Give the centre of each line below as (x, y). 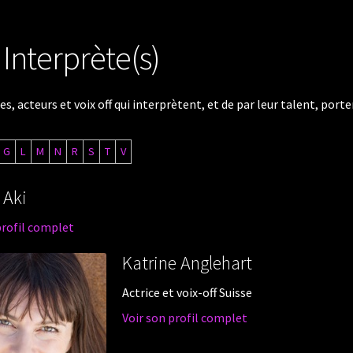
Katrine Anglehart (187, 263)
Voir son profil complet (184, 317)
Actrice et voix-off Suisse (187, 293)
